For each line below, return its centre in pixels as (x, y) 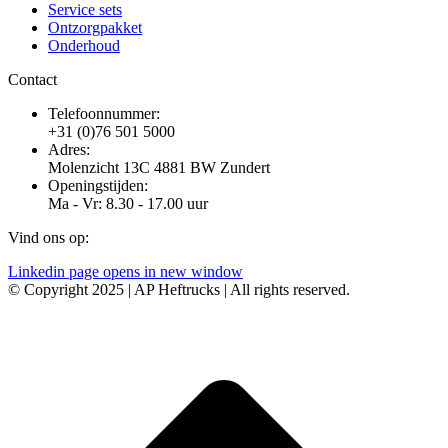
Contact (32, 80)
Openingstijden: (98, 186)
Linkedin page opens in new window (125, 272)
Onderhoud (84, 46)
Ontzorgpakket (95, 28)
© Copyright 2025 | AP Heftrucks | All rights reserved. (179, 290)
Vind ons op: (48, 238)
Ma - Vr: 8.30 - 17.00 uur (128, 204)
